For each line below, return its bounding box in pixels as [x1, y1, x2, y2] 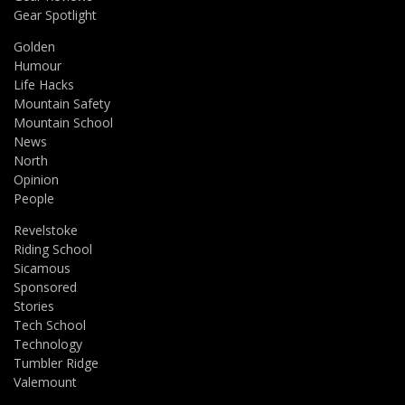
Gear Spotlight [14, 6, 97, 24]
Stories [14, 297, 54, 316]
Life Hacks [14, 76, 74, 94]
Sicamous [14, 259, 71, 278]
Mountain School [14, 114, 113, 132]
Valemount [14, 373, 77, 391]
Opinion [14, 171, 59, 189]
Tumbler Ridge [14, 354, 99, 372]
